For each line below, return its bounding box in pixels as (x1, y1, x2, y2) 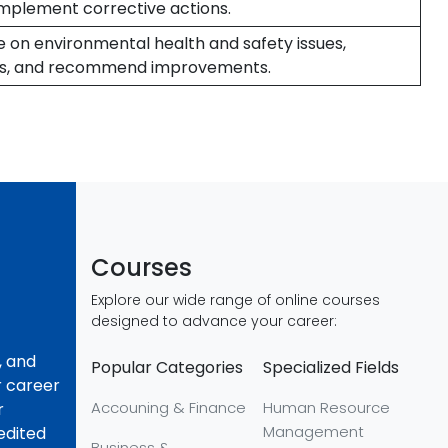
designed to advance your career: (91, 311, 337, 331)
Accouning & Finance (91, 397, 246, 418)
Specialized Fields (263, 356, 400, 379)
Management (263, 421, 365, 442)
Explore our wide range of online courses (91, 290, 380, 310)
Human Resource (263, 397, 391, 418)
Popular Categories (91, 356, 243, 379)
